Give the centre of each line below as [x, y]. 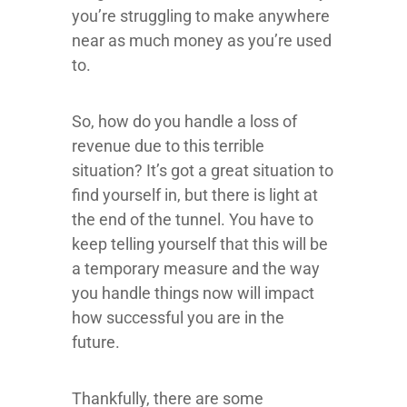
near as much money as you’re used [202, 40]
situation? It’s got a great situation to [203, 170]
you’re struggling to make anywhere [201, 16]
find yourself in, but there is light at [195, 195]
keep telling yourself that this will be [200, 244]
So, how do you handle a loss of [184, 121]
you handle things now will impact [193, 293]
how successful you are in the [178, 318]
